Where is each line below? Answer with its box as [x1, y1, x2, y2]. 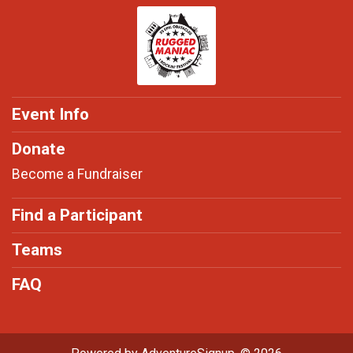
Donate [12, 139, 65, 158]
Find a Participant [12, 205, 143, 225]
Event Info [12, 104, 89, 124]
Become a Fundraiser [12, 165, 143, 182]
